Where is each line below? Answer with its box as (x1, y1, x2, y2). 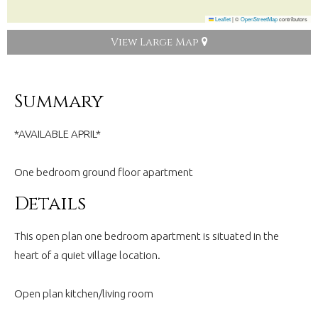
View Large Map (110, 34, 202, 50)
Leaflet (214, 14, 231, 23)
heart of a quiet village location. (14, 248, 160, 261)
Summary (14, 89, 104, 115)
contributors (278, 14, 307, 23)
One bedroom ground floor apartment (14, 165, 193, 178)
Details (14, 191, 86, 217)
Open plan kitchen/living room (14, 287, 153, 300)
